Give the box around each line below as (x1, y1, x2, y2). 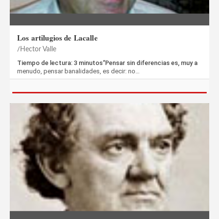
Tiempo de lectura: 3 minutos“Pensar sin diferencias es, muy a (17, 59, 197, 66)
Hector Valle (20, 45, 56, 53)
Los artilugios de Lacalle (17, 32, 98, 43)
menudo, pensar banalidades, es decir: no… (17, 67, 140, 75)
